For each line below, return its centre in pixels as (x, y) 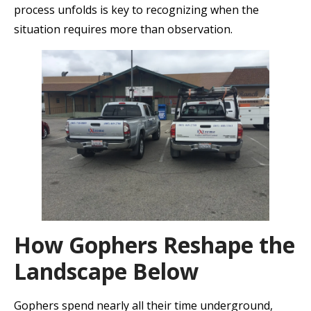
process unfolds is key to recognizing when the (136, 10)
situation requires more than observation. (123, 30)
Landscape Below (106, 271)
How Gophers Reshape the (154, 245)
